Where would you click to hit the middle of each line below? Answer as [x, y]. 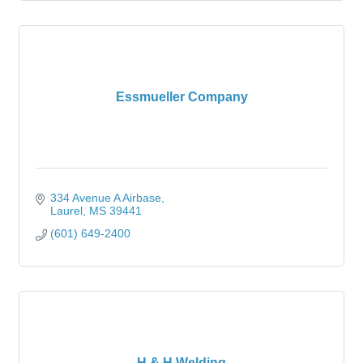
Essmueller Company [181, 97]
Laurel [66, 211]
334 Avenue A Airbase [105, 198]
